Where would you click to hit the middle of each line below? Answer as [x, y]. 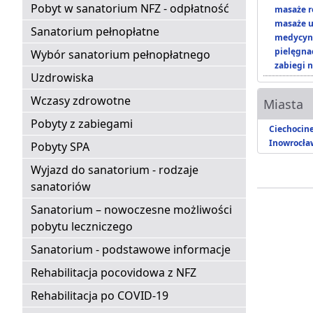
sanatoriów [61, 187]
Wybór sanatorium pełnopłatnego [121, 55]
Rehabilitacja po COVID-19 [100, 296]
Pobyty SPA [60, 147]
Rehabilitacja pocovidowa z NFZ [114, 273]
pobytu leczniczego [82, 227]
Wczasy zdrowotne [81, 101]
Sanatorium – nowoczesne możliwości [131, 210]
